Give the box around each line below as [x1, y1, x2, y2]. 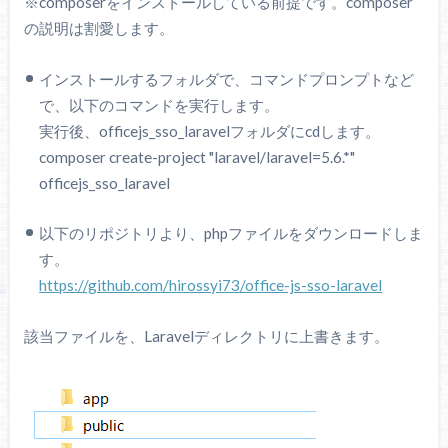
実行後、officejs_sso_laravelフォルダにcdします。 [39, 121, 381, 140]
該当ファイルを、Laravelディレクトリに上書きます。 [23, 326, 389, 345]
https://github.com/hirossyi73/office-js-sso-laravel [39, 276, 383, 295]
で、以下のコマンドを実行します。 [39, 95, 280, 114]
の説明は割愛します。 [23, 19, 174, 37]
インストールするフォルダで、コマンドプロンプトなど [39, 69, 415, 88]
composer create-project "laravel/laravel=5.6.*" [39, 147, 356, 166]
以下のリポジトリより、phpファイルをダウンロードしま [39, 224, 424, 243]
